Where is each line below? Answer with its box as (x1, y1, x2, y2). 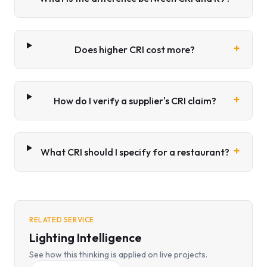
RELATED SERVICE (29, 215, 94, 224)
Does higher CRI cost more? (74, 44, 195, 55)
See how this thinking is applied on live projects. (29, 249, 207, 260)
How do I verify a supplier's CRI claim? (53, 95, 216, 107)
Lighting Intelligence (29, 230, 142, 245)
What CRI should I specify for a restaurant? (40, 146, 229, 158)
